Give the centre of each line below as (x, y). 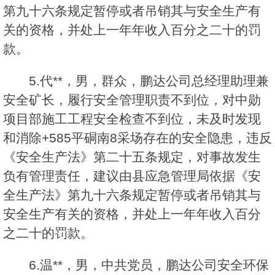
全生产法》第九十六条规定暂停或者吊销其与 (132, 195)
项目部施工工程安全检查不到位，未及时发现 (132, 119)
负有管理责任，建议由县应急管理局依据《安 (132, 176)
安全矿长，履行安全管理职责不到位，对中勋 (132, 100)
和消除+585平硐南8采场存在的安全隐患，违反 (137, 138)
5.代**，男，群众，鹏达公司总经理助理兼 (149, 81)
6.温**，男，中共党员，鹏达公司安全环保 (149, 265)
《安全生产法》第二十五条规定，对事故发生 (132, 157)
